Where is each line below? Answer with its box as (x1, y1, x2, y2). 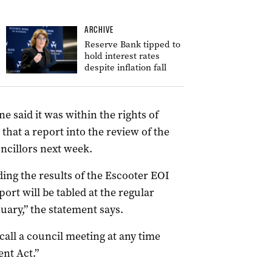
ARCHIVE (84, 24, 114, 35)
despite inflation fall (84, 61, 166, 73)
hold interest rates (84, 50, 160, 62)
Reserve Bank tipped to (84, 38, 180, 50)
